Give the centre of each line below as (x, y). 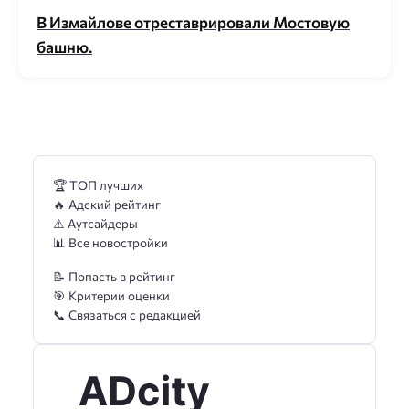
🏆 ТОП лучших (98, 184)
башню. (64, 47)
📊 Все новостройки (110, 242)
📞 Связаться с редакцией (127, 315)
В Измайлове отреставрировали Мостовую (193, 22)
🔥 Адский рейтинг (107, 204)
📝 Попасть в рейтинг (114, 277)
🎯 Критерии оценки (111, 296)
